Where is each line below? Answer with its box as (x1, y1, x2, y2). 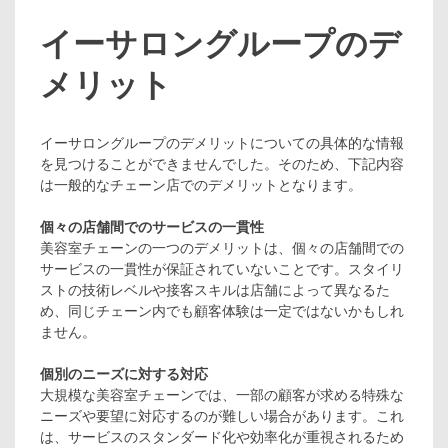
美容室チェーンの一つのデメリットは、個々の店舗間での (40, 239, 404, 256)
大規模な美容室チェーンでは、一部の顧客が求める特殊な (40, 386, 404, 403)
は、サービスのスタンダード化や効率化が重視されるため (40, 428, 404, 445)
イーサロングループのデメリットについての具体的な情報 (40, 134, 404, 151)
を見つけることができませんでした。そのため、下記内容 (40, 155, 404, 172)
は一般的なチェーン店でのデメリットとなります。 (40, 176, 362, 193)
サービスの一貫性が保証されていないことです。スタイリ (40, 260, 404, 277)
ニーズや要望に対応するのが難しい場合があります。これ (40, 407, 404, 424)
